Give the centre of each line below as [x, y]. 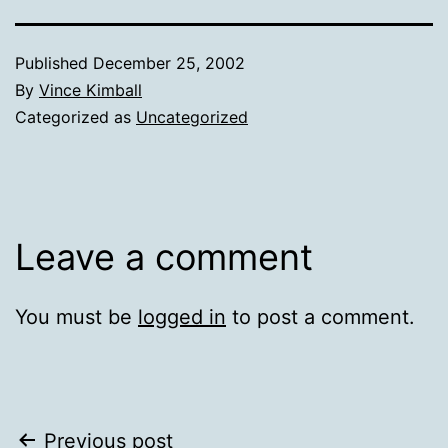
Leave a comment [164, 256]
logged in [182, 316]
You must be [76, 316]
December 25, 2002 [169, 62]
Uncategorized [192, 116]
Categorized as [75, 116]
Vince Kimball [90, 89]
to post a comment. [320, 316]
